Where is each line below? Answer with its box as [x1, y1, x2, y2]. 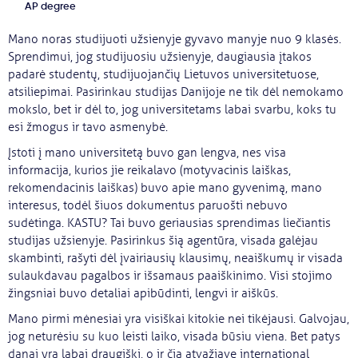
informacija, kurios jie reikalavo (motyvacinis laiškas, [8, 163, 291, 178]
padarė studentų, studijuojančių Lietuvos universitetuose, [8, 67, 319, 82]
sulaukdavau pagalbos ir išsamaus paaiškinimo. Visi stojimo [8, 268, 332, 284]
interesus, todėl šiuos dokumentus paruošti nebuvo [8, 198, 288, 213]
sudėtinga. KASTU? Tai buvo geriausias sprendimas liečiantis [8, 216, 331, 231]
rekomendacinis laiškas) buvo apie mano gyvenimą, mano [8, 181, 322, 196]
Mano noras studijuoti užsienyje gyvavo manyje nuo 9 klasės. [8, 32, 341, 47]
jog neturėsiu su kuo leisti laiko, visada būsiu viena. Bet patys [8, 329, 340, 344]
